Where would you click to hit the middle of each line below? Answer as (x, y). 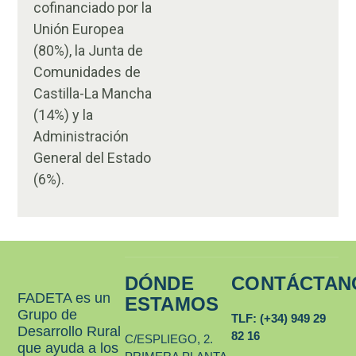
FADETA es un (64, 298)
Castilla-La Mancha (93, 93)
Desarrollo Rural (70, 331)
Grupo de (48, 315)
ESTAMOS (172, 304)
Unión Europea (79, 29)
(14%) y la (64, 114)
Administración (81, 136)
